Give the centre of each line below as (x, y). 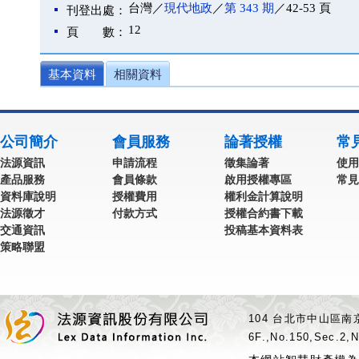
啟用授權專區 (258, 179)
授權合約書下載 (264, 213)
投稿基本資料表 (264, 230)
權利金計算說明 (264, 196)
